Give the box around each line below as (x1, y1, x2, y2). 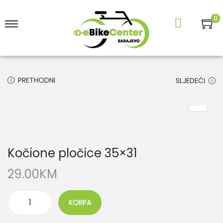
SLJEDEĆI (176, 75, 205, 86)
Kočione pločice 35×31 (7, 144, 137, 161)
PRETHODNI (18, 75, 55, 85)
